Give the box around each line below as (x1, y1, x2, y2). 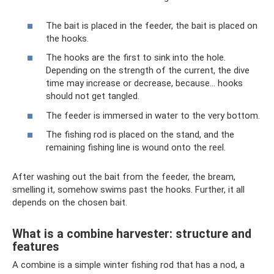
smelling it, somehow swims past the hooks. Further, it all (12, 184, 245, 196)
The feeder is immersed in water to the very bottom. (46, 109, 260, 121)
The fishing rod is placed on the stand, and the (46, 129, 234, 141)
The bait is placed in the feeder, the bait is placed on (46, 20, 257, 31)
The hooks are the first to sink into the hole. (46, 52, 226, 64)
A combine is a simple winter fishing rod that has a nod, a (12, 259, 245, 271)
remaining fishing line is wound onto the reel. (46, 142, 226, 154)
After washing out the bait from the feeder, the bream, (12, 171, 235, 183)
